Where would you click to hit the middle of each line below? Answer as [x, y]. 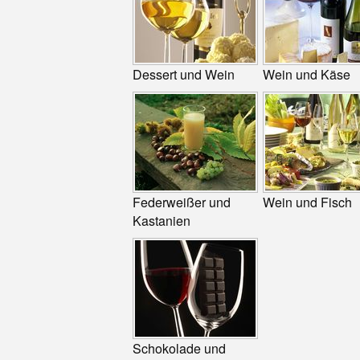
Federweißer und [182, 202]
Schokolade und [180, 349]
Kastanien [162, 221]
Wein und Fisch [308, 202]
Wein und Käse [307, 75]
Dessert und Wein [184, 75]
